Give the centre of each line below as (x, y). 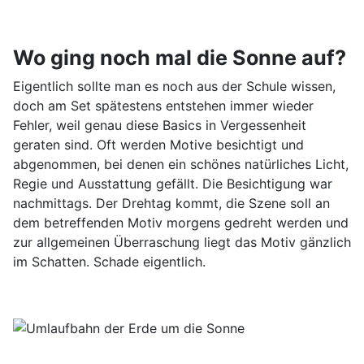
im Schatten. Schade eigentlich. (109, 261)
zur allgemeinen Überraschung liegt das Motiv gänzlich (182, 242)
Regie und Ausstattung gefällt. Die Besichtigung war (173, 183)
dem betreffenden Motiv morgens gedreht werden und (181, 222)
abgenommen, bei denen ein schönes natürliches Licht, (181, 164)
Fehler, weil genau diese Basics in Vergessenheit (160, 125)
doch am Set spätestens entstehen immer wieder (163, 105)
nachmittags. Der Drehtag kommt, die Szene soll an (171, 203)
